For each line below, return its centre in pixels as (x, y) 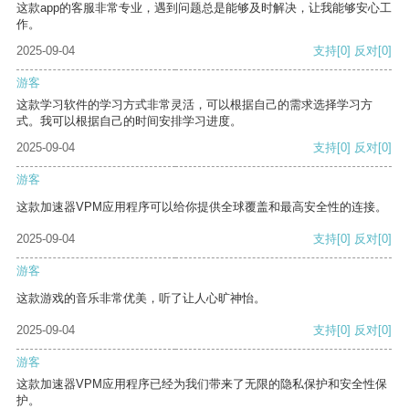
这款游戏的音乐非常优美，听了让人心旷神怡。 (141, 299)
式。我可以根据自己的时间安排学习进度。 (129, 121)
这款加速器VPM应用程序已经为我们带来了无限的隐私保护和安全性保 (202, 384)
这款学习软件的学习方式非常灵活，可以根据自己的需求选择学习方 (194, 105)
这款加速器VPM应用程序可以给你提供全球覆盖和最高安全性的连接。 (202, 207)
